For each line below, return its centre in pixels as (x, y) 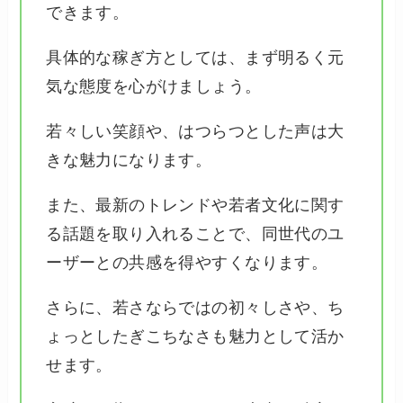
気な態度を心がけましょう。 (154, 86)
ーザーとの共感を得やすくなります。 (187, 262)
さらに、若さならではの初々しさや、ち (195, 307)
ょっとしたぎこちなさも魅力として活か (195, 336)
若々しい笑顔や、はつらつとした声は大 (195, 131)
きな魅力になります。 (129, 160)
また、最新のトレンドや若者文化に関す (195, 205)
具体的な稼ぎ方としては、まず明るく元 (195, 57)
